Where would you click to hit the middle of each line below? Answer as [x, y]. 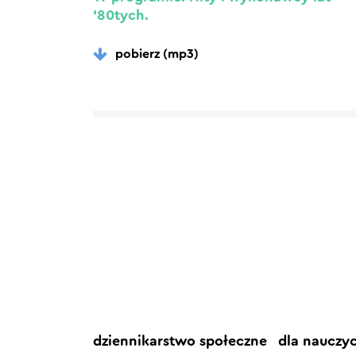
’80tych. [121, 15]
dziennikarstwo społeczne [180, 341]
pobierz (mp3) [157, 54]
